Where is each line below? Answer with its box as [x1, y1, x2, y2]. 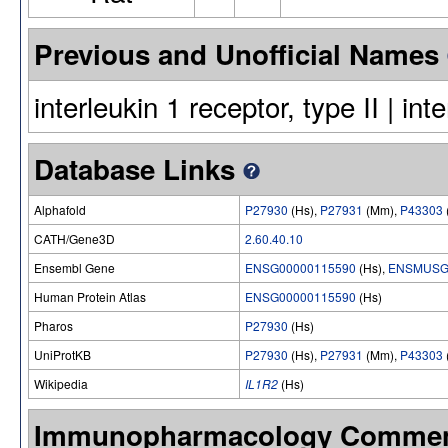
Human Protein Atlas [34, 287, 146, 305]
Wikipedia [34, 374, 88, 392]
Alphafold [34, 200, 86, 218]
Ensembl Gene [34, 258, 115, 276]
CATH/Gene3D [34, 229, 115, 247]
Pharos [34, 316, 73, 334]
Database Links [34, 148, 243, 189]
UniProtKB [34, 345, 91, 363]
